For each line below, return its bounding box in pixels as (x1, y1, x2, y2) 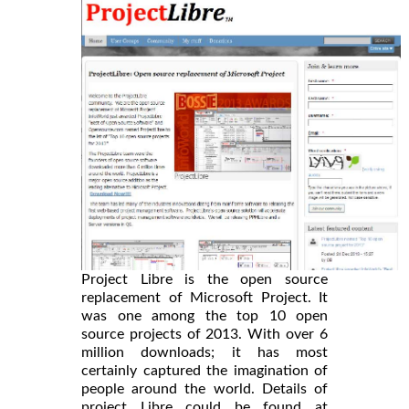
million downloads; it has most (81, 344, 328, 360)
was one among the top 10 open (81, 308, 328, 323)
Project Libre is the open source (81, 271, 328, 287)
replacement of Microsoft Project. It (81, 289, 328, 305)
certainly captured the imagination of (81, 362, 328, 378)
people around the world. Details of (81, 381, 328, 396)
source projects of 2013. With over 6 (81, 326, 328, 341)
